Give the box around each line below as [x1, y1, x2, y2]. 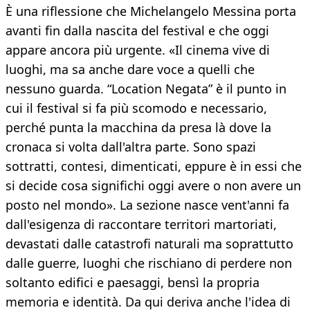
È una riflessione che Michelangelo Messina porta [6, 3, 296, 20]
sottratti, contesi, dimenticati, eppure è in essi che [6, 158, 302, 175]
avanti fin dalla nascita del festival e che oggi [6, 22, 269, 39]
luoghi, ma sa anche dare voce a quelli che [6, 61, 255, 78]
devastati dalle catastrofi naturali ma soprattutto [6, 235, 293, 253]
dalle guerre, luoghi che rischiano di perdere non [6, 255, 292, 272]
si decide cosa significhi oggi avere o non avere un [6, 177, 301, 194]
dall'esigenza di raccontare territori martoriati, [6, 216, 277, 233]
